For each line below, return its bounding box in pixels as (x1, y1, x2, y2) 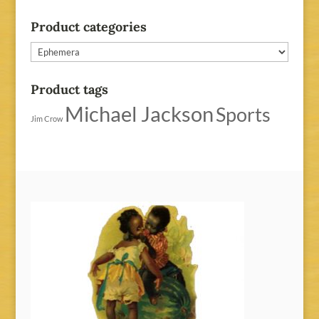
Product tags (30, 80, 108, 98)
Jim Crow (30, 113, 63, 123)
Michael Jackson (64, 100, 214, 126)
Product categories (30, 18, 147, 35)
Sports (215, 102, 271, 126)
